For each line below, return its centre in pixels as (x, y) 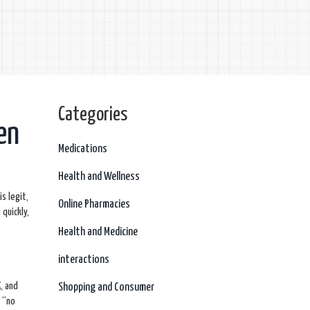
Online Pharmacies (94, 204)
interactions (83, 260)
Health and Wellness (99, 177)
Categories (92, 115)
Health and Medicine (98, 232)
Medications (82, 149)
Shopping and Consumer (106, 288)
